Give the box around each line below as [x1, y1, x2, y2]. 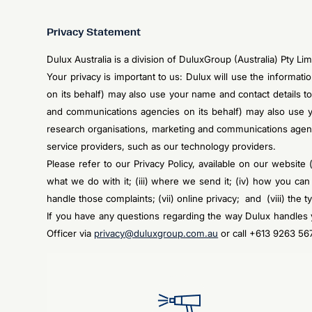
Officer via [47, 228, 95, 239]
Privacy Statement [47, 26, 141, 38]
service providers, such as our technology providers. [47, 141, 276, 152]
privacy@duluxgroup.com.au [94, 228, 219, 239]
